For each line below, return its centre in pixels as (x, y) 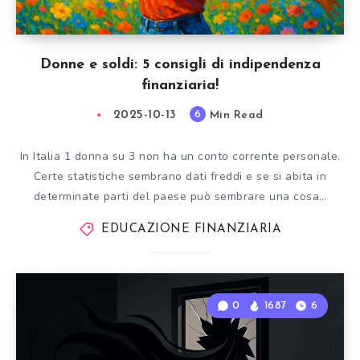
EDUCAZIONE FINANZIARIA (192, 229)
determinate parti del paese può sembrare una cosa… (180, 196)
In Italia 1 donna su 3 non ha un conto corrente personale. (180, 156)
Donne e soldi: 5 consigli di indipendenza (180, 65)
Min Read (235, 115)
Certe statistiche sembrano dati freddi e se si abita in (180, 176)
